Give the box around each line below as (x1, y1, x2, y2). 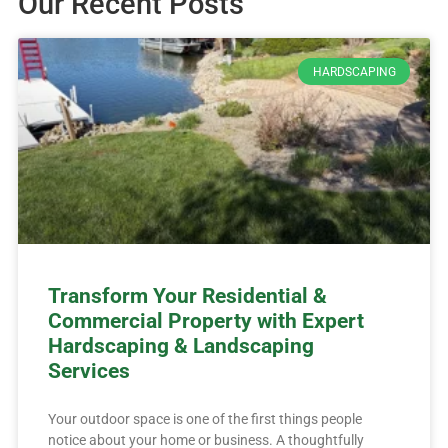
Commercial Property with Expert (47, 309, 364, 334)
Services (47, 359, 130, 384)
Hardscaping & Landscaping (47, 334, 314, 359)
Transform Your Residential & (47, 284, 327, 309)
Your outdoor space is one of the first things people (47, 411, 362, 428)
